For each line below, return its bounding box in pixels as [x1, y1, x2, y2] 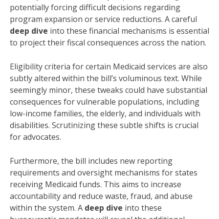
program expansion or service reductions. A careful [10, 14, 197, 25]
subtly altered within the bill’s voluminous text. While [10, 73, 202, 84]
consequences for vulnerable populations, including [10, 96, 199, 108]
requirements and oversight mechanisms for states [10, 167, 197, 178]
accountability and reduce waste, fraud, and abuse [10, 191, 193, 202]
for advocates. [10, 131, 61, 143]
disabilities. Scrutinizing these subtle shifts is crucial [10, 120, 198, 131]
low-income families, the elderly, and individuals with [10, 108, 200, 119]
